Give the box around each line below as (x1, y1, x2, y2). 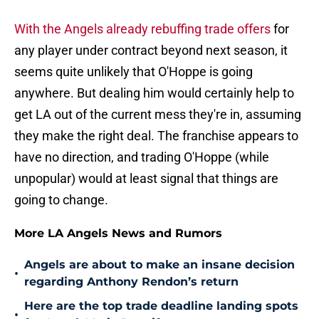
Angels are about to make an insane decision (24, 258, 295, 272)
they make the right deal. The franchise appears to (14, 128, 298, 144)
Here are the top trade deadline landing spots (24, 299, 298, 313)
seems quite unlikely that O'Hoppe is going (14, 64, 253, 80)
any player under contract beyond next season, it (14, 43, 288, 58)
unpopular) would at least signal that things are (14, 171, 278, 187)
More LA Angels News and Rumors (14, 226, 222, 241)
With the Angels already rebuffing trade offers (14, 21, 271, 37)
